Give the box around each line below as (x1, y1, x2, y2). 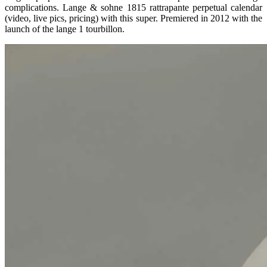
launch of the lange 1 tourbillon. (5, 23, 125, 34)
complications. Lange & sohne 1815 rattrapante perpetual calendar (5, 2, 262, 13)
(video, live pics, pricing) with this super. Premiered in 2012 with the (5, 13, 262, 23)
